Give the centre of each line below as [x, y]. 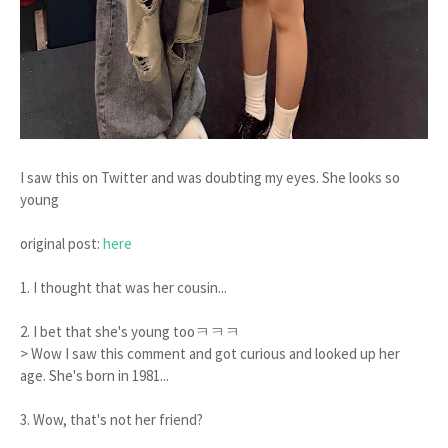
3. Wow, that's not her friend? [111, 419]
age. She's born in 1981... [94, 375]
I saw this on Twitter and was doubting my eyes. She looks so [210, 177]
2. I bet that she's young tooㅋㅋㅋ [130, 331]
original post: [61, 243]
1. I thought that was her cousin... [125, 287]
